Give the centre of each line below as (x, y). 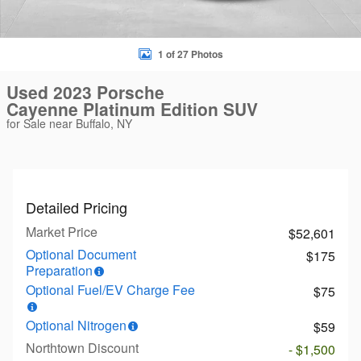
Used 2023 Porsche (85, 92)
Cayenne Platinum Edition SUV (132, 109)
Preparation (59, 270)
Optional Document (81, 254)
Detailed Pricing (77, 207)
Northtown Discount (82, 348)
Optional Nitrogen (76, 325)
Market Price (62, 232)
